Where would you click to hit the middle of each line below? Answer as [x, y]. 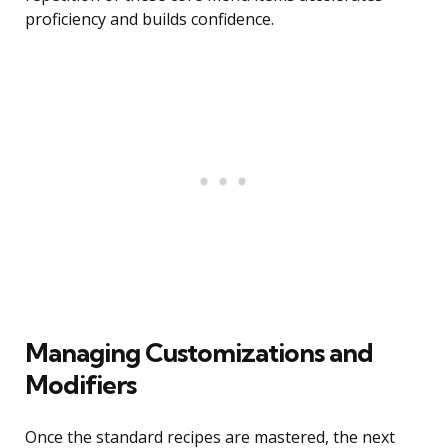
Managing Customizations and [199, 353]
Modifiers [80, 385]
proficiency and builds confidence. [149, 19]
